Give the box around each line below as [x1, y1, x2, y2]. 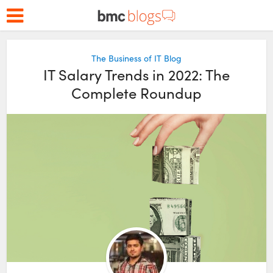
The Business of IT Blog [91, 52, 182, 64]
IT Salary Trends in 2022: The [43, 65, 230, 84]
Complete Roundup [71, 83, 202, 102]
